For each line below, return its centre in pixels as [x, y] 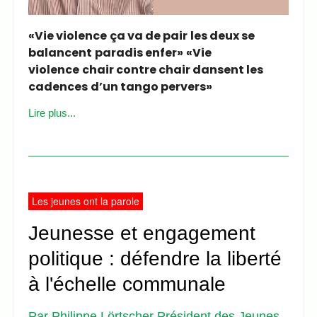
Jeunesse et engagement [142, 233]
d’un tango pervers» [151, 87]
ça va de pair [149, 36]
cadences [58, 87]
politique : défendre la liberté [155, 258]
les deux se [223, 36]
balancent [60, 53]
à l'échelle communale [127, 284]
